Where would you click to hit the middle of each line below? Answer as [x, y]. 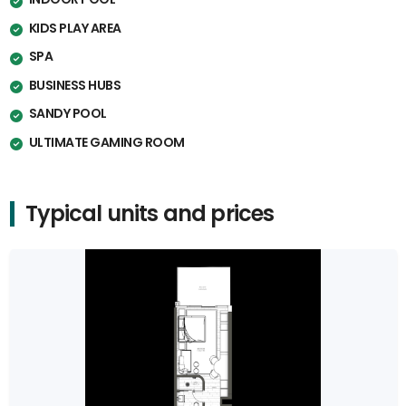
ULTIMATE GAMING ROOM [106, 142]
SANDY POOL [68, 114]
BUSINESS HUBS [75, 85]
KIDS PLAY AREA [75, 28]
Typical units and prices [150, 214]
